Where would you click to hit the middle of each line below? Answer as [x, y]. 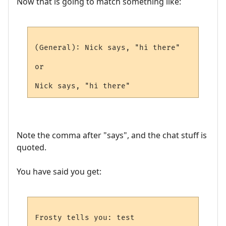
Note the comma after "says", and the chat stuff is [112, 135]
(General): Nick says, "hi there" [108, 47]
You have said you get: [59, 172]
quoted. [32, 148]
